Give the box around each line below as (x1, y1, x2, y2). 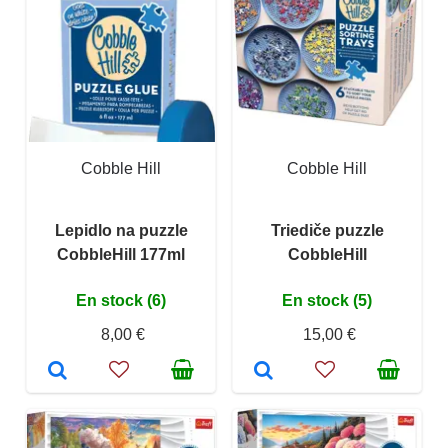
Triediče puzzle (270, 222, 384, 240)
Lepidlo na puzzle (54, 222, 188, 240)
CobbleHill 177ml (57, 246, 185, 264)
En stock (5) (282, 292, 372, 310)
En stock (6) (76, 292, 166, 310)
